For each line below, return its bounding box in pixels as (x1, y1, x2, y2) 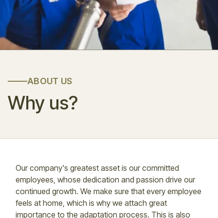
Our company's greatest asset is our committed (16, 163, 179, 173)
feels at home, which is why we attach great (16, 198, 167, 208)
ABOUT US (27, 75, 72, 86)
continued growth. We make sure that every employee (16, 186, 201, 196)
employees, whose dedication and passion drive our (16, 174, 195, 184)
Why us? (8, 91, 78, 114)
